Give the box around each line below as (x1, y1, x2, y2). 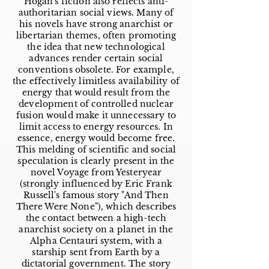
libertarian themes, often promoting (16, 30, 176, 41)
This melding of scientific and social (16, 144, 177, 155)
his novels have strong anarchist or (19, 19, 173, 29)
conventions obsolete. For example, (18, 64, 174, 75)
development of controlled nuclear (19, 98, 174, 109)
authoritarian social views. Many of (18, 7, 174, 18)
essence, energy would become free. (17, 133, 175, 144)
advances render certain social (29, 53, 163, 64)
